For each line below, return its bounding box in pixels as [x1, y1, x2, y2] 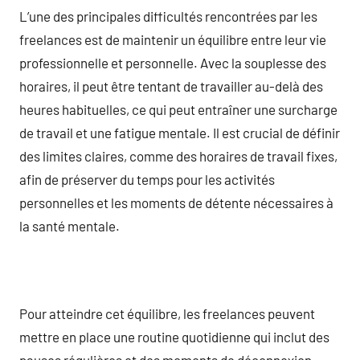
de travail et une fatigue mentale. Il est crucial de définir [19, 124, 340, 141]
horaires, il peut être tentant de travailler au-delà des [19, 77, 323, 94]
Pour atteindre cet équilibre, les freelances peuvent [19, 305, 315, 321]
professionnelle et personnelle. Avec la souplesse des [19, 54, 326, 71]
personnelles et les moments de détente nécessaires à [19, 194, 333, 211]
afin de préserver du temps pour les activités [19, 170, 275, 187]
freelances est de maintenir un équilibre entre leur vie [19, 31, 326, 47]
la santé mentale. [19, 217, 120, 234]
